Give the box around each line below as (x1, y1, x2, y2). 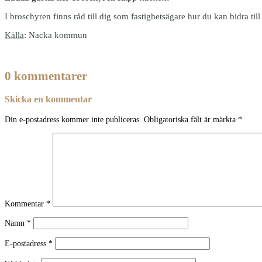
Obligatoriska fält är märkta (144, 115, 238, 124)
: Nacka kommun (24, 30, 87, 40)
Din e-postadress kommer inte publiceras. (5, 115, 142, 124)
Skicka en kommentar (5, 94, 92, 105)
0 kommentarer (5, 68, 87, 83)
